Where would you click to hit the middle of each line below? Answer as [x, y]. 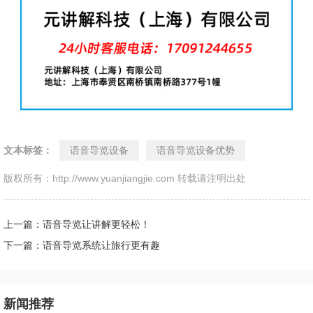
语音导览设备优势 [196, 150]
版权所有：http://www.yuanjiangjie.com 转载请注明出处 [125, 178]
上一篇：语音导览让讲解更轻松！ [77, 224]
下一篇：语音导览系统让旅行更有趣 [82, 245]
